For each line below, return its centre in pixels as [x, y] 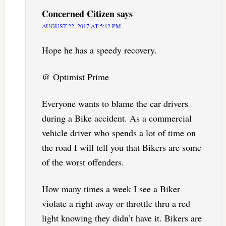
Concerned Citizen [78, 14]
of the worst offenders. [83, 162]
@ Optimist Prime [75, 77]
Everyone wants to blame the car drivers [115, 104]
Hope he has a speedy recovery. [99, 50]
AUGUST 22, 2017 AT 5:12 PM [81, 26]
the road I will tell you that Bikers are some [121, 148]
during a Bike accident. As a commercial [117, 118]
